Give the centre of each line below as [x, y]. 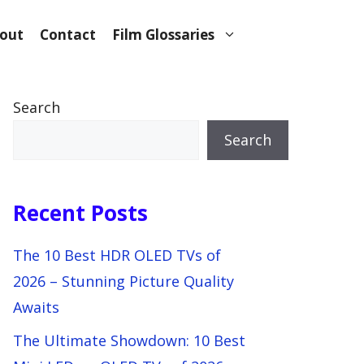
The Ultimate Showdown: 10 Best [129, 340]
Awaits [36, 307]
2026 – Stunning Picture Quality [123, 281]
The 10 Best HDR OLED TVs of [117, 255]
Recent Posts [80, 213]
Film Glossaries [163, 35]
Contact [68, 35]
